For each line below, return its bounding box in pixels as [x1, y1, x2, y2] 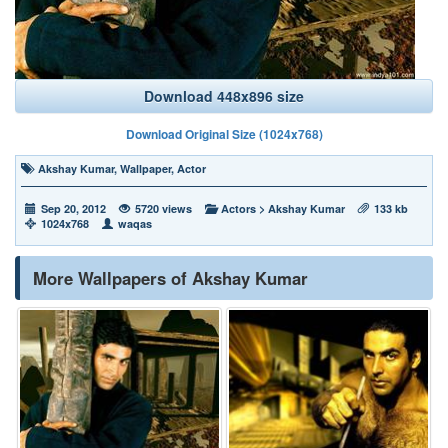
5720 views [135, 201, 192, 216]
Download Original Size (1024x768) [125, 125, 323, 143]
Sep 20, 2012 [41, 201, 106, 216]
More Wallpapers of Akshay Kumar [33, 266, 308, 290]
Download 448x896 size [144, 86, 304, 106]
